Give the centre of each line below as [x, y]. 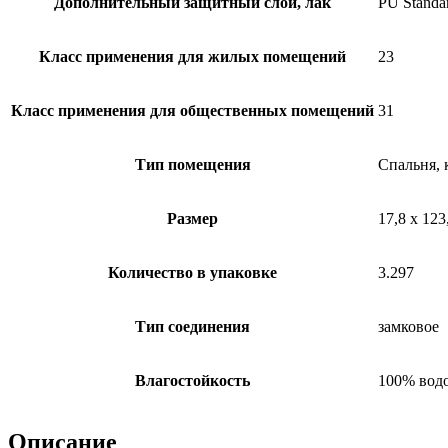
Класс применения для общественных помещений [192, 111]
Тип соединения [192, 327]
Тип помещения [192, 165]
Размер [192, 219]
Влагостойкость [192, 381]
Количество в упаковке [192, 273]
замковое [408, 327]
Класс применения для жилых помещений [192, 57]
